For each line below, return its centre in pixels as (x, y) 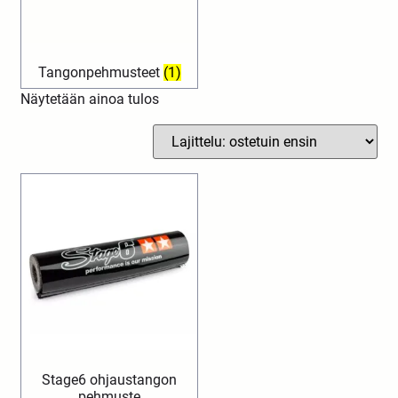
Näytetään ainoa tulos (90, 99)
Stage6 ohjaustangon (110, 379)
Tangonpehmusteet (100, 73)
